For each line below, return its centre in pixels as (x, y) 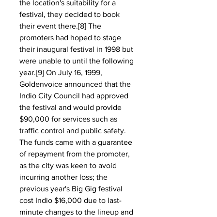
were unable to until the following (77, 61)
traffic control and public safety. (73, 131)
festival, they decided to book (70, 14)
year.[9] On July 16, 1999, (61, 72)
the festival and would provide (70, 107)
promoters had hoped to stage (70, 38)
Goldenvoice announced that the (75, 84)
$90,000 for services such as (68, 119)
